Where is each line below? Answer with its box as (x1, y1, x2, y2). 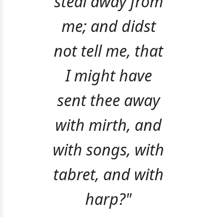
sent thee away (57, 89, 160, 110)
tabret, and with (53, 163, 164, 185)
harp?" (85, 188, 132, 209)
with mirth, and (55, 114, 162, 135)
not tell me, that (54, 40, 163, 61)
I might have (65, 64, 152, 86)
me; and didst (61, 15, 156, 36)
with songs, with (53, 139, 164, 160)
